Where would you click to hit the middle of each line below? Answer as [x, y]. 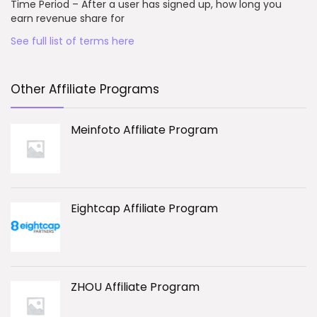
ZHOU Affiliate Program [135, 287]
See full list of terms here [73, 41]
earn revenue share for [68, 19]
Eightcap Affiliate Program [144, 209]
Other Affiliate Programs [85, 90]
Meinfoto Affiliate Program [144, 130]
